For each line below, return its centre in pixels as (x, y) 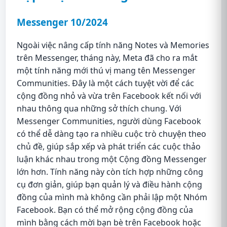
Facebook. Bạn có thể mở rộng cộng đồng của (105, 210)
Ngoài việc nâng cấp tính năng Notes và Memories (113, 45)
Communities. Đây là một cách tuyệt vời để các (105, 83)
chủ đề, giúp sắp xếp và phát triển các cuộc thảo (109, 146)
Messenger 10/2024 (62, 22)
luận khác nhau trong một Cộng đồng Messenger (112, 159)
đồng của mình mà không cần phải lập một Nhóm (112, 197)
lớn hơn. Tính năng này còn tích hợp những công (110, 172)
